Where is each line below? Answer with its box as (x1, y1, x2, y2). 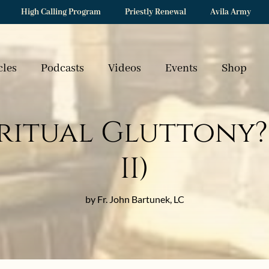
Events (165, 61, 198, 76)
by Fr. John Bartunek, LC (85, 193, 184, 205)
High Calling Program (21, 7, 101, 17)
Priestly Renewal (125, 7, 186, 17)
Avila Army (210, 7, 251, 17)
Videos (107, 61, 141, 76)
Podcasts (40, 61, 84, 76)
